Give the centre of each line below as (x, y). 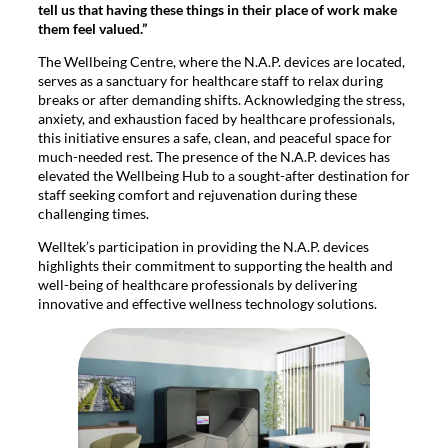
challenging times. (93, 213)
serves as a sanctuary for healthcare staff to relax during (210, 80)
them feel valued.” (92, 28)
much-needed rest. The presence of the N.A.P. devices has (214, 156)
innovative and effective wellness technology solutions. (207, 304)
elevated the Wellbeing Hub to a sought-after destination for (224, 175)
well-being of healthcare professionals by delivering (197, 285)
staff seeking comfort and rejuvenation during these (197, 194)
